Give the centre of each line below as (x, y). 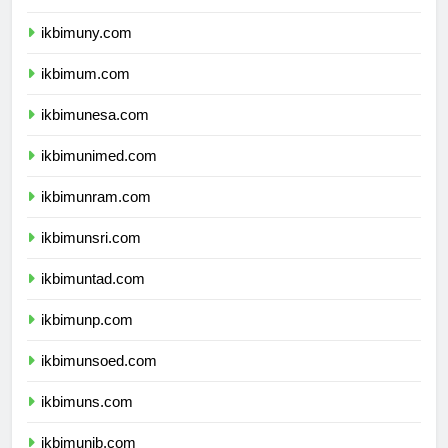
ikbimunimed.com (99, 174)
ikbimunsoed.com (99, 379)
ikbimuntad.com (93, 297)
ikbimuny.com (86, 51)
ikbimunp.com (87, 338)
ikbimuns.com (87, 420)
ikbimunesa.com (95, 133)
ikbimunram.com (96, 215)
